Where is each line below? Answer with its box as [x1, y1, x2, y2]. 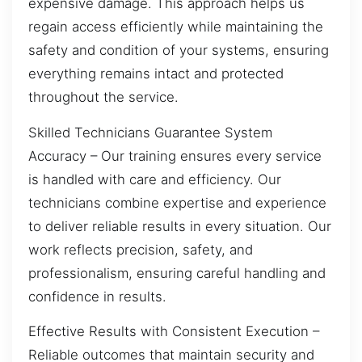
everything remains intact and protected [28, 65, 284, 82]
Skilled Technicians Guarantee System [28, 124, 272, 141]
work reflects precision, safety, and [28, 241, 253, 258]
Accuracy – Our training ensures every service [28, 147, 322, 164]
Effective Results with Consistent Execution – [28, 322, 319, 339]
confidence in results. [28, 288, 166, 305]
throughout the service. [28, 89, 179, 106]
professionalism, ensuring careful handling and [28, 264, 326, 281]
